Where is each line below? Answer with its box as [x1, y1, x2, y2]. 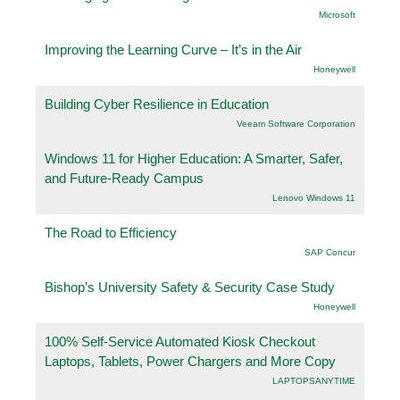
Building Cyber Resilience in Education [45, 96, 269, 112]
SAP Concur [304, 246, 355, 257]
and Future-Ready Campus [45, 170, 204, 186]
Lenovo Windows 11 [272, 192, 355, 203]
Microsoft [319, 9, 355, 20]
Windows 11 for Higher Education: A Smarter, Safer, [45, 150, 343, 166]
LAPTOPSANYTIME [272, 375, 355, 386]
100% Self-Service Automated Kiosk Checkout [45, 333, 315, 349]
